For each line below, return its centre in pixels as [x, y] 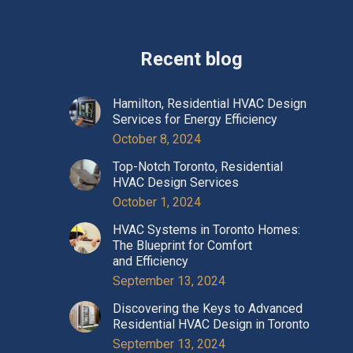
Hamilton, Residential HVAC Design [210, 103]
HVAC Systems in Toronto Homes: [206, 229]
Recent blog [191, 59]
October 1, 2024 [157, 202]
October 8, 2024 [157, 139]
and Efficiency [150, 261]
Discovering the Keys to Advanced [208, 308]
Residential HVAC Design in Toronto [211, 324]
